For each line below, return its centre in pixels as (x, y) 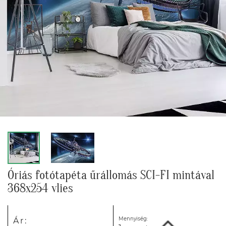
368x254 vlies (40, 188)
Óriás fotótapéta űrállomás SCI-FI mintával (111, 175)
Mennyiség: (133, 219)
